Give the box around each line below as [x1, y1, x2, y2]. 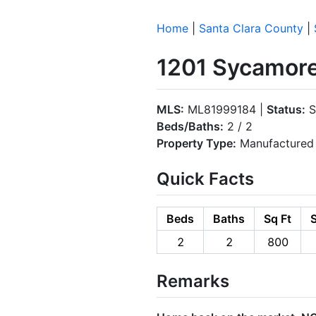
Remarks [157, 270, 229, 291]
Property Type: [157, 135, 236, 150]
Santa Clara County [199, 21, 303, 35]
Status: [267, 102, 305, 116]
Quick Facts [157, 168, 254, 189]
